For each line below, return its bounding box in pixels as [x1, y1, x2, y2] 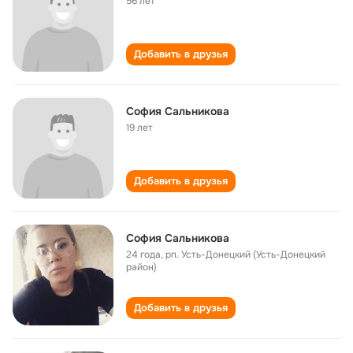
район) [126, 261, 157, 273]
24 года [126, 248, 161, 261]
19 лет [126, 121, 153, 134]
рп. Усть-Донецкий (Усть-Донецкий [165, 248, 325, 261]
